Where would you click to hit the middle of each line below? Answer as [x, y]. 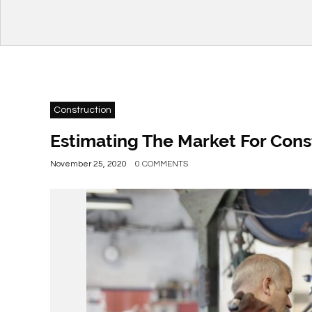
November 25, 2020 [88, 164]
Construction [83, 110]
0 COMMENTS [162, 164]
